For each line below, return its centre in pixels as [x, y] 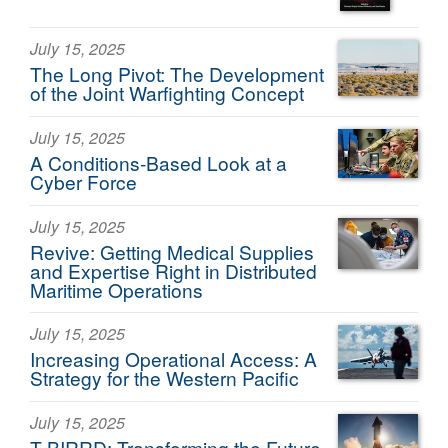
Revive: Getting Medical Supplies [172, 251]
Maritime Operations [116, 289]
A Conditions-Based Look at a [158, 162]
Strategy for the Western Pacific [164, 378]
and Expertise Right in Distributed [173, 270]
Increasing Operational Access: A [173, 359]
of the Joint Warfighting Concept [167, 93]
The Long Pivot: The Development [177, 74]
